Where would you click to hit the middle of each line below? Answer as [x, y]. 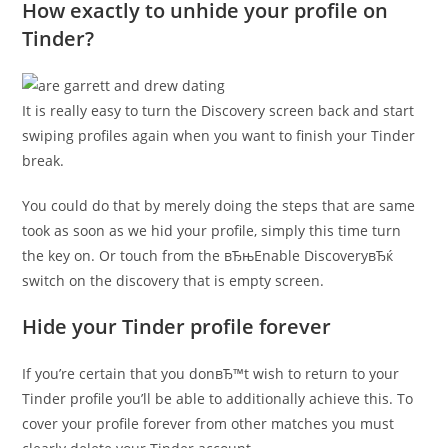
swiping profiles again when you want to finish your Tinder [219, 135]
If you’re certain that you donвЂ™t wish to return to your [211, 373]
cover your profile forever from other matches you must [208, 423]
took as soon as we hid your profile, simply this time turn [212, 230]
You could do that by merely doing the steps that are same [219, 205]
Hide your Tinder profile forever [177, 326]
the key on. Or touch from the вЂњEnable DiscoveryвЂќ [208, 255]
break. [43, 160]
